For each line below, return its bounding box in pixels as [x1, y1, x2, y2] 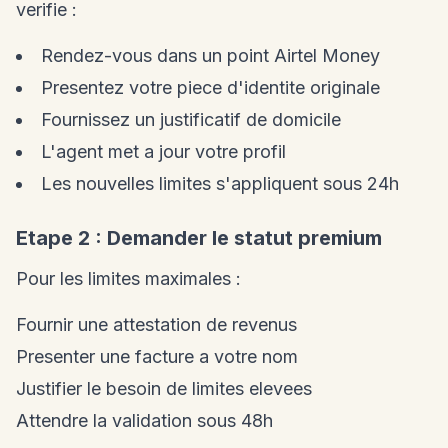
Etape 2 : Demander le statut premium [16, 226, 382, 251]
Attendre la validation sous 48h [16, 410, 273, 432]
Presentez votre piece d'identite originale [41, 77, 380, 99]
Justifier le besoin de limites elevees [16, 378, 312, 400]
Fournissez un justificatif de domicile [41, 109, 341, 131]
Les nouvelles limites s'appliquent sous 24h [41, 173, 399, 195]
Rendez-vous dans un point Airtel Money [41, 45, 380, 67]
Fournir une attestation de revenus [16, 314, 297, 336]
